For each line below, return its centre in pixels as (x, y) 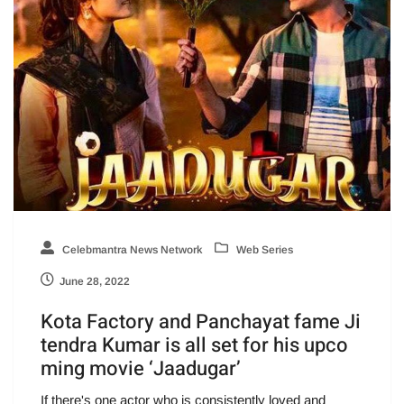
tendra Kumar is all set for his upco (194, 345)
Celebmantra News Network (131, 249)
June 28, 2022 (95, 281)
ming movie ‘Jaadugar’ (141, 368)
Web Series (263, 249)
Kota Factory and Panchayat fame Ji (201, 321)
